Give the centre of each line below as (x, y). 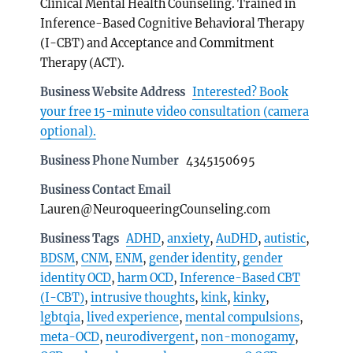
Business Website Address (113, 92)
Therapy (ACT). (83, 63)
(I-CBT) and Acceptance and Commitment (158, 43)
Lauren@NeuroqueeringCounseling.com (156, 209)
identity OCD (76, 278)
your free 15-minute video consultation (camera (175, 111)
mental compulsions (243, 317)
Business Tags (80, 238)
